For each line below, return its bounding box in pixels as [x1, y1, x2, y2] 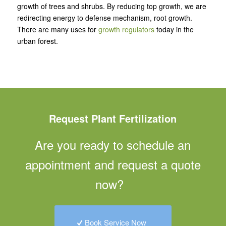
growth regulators [98, 24, 154, 34]
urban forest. [17, 35, 58, 46]
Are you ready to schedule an [35, 135, 191, 153]
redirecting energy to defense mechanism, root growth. [17, 12, 192, 23]
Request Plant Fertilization [49, 111, 177, 126]
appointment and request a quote [25, 155, 201, 173]
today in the [154, 24, 194, 34]
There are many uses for [17, 24, 98, 34]
